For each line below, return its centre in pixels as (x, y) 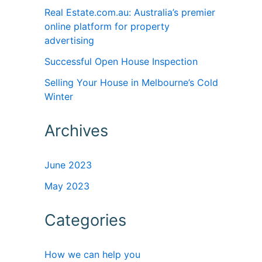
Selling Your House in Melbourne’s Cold (131, 83)
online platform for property (107, 27)
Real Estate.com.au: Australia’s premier (130, 13)
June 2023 (68, 165)
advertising (69, 41)
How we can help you (92, 255)
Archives (76, 131)
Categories (85, 220)
